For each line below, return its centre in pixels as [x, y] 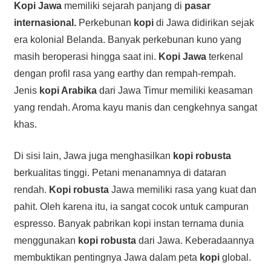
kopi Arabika [68, 90]
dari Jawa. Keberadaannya [195, 240]
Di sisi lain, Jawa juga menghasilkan [93, 155]
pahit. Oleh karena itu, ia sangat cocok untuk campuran [131, 206]
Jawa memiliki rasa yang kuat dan [182, 189]
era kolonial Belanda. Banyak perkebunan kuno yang [127, 39]
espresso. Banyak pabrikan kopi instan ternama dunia [129, 223]
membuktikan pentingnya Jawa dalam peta [106, 257]
